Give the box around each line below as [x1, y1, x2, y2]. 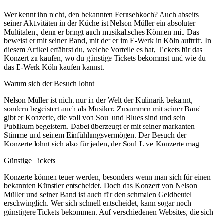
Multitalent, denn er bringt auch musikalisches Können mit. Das [4, 27, 199, 36]
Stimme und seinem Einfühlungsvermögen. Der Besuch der [4, 130, 186, 139]
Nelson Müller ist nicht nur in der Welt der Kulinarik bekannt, [4, 95, 193, 104]
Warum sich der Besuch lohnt [4, 79, 94, 88]
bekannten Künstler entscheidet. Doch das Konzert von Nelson [4, 181, 197, 190]
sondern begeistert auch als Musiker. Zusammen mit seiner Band [4, 104, 201, 113]
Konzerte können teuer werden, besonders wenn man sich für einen [4, 172, 211, 181]
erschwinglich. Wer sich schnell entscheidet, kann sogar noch [4, 199, 191, 207]
